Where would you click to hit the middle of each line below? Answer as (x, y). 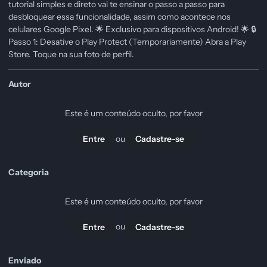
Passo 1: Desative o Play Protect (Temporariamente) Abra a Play (127, 42)
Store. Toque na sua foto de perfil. (71, 55)
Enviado (25, 260)
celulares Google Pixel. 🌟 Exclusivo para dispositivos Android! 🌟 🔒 (132, 30)
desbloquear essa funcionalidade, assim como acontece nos (119, 17)
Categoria (29, 173)
